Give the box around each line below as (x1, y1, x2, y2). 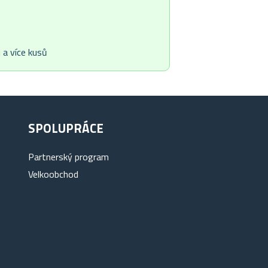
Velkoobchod (28, 167, 79, 182)
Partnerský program (28, 150, 109, 165)
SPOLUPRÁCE (28, 118, 104, 138)
